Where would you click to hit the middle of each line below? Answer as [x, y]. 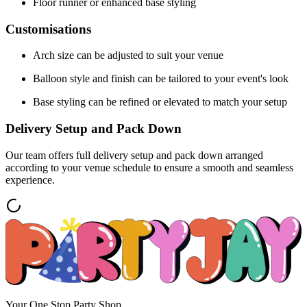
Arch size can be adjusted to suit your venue [128, 56]
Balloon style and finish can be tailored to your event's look [161, 79]
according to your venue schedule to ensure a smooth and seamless [149, 167]
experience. [30, 180]
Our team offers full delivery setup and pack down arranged [134, 155]
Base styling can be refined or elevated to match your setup [160, 102]
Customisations [48, 29]
